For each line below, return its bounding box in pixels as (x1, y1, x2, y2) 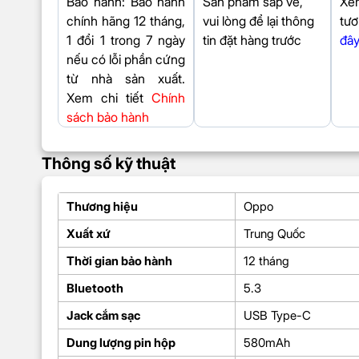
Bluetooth (67, 280, 123, 296)
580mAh (244, 334, 290, 350)
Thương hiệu (67, 198, 138, 214)
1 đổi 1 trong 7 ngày (67, 31, 186, 48)
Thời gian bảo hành (67, 252, 172, 268)
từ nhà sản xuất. (67, 70, 186, 87)
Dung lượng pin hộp (67, 334, 175, 350)
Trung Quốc (244, 225, 305, 241)
